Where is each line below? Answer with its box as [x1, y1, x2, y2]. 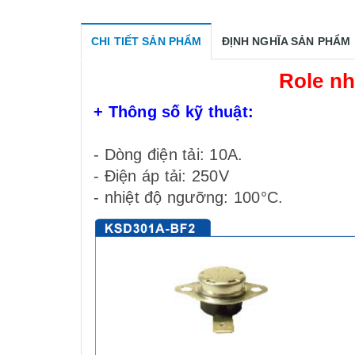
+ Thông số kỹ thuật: [94, 102, 254, 120]
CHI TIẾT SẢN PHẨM [91, 34, 202, 48]
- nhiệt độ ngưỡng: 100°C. [94, 188, 284, 206]
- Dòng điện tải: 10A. [94, 145, 243, 163]
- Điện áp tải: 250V [94, 166, 229, 185]
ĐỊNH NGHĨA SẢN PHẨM [221, 34, 351, 48]
